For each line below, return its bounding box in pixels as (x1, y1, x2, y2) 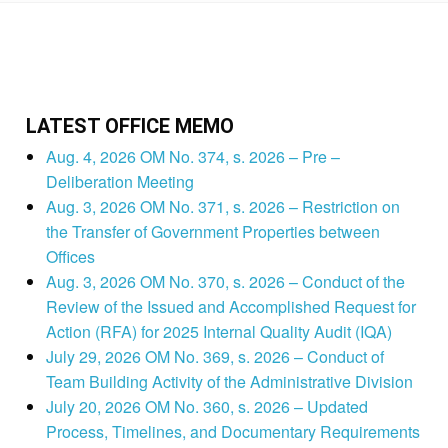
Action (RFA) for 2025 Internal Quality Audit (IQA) (45, 320, 392, 344)
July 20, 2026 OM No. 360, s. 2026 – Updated (45, 395, 368, 419)
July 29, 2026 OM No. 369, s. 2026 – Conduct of (45, 345, 384, 369)
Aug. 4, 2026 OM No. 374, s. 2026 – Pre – (45, 145, 340, 169)
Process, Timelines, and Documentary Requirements (45, 420, 420, 444)
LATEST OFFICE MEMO (25, 114, 234, 139)
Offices (45, 245, 95, 269)
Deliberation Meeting (45, 170, 194, 194)
